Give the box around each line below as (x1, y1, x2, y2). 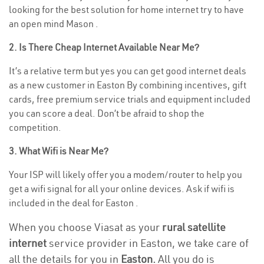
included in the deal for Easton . (9, 197, 138, 209)
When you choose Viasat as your (9, 220, 162, 234)
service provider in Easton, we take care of (47, 236, 249, 250)
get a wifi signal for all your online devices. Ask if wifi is (9, 183, 235, 194)
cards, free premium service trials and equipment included (9, 93, 250, 105)
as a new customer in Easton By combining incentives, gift (9, 79, 246, 91)
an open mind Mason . (9, 18, 98, 29)
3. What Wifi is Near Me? (9, 145, 108, 157)
